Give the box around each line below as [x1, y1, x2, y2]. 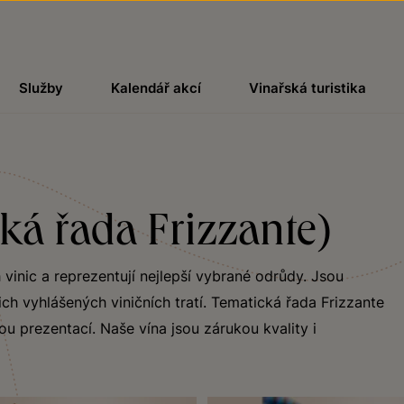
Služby [18, 79, 63, 96]
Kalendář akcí [110, 79, 201, 96]
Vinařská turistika [249, 79, 367, 96]
